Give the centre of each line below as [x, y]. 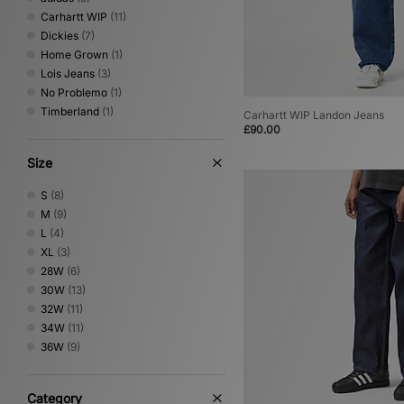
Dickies [60, 36]
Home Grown [74, 55]
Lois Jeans [68, 73]
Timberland [70, 111]
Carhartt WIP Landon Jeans [314, 115]
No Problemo [74, 92]
